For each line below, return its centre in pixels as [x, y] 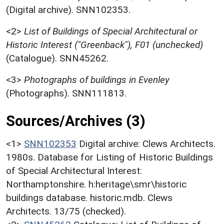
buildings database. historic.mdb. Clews [89, 198]
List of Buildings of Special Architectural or [111, 31]
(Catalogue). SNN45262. [57, 58]
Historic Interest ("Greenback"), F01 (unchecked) [104, 45]
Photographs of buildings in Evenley [97, 80]
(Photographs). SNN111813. [66, 93]
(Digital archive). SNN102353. [68, 10]
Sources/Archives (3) [76, 121]
